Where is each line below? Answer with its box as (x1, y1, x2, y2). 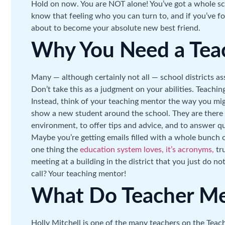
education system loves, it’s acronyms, (80, 146, 214, 154)
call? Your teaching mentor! (31, 170, 126, 178)
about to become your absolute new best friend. (31, 24, 200, 32)
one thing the (31, 146, 80, 154)
